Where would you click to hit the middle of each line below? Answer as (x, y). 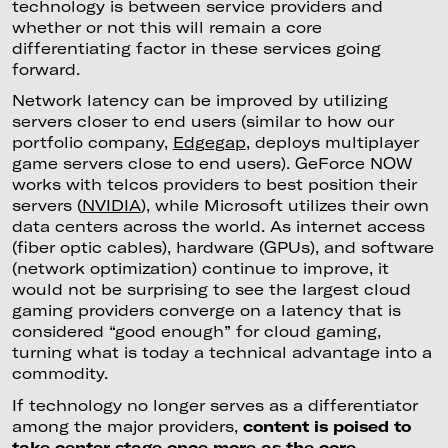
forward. (45, 68)
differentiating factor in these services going (196, 47)
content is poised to (326, 426)
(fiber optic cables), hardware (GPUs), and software (222, 247)
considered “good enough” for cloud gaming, (196, 331)
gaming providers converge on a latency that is (206, 310)
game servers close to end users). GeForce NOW (211, 163)
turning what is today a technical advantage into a (221, 352)
